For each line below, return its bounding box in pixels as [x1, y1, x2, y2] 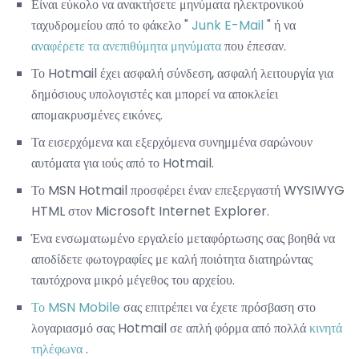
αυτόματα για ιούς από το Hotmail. [31, 154, 214, 173]
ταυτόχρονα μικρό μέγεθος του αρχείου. [31, 271, 235, 290]
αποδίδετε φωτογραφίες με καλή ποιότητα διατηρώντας [31, 250, 313, 269]
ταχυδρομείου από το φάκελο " [31, 16, 192, 35]
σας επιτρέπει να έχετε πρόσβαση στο [120, 298, 316, 317]
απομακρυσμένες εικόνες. [31, 106, 163, 125]
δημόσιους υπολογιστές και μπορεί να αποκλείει [31, 85, 278, 104]
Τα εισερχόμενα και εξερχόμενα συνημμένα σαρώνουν [31, 133, 313, 152]
